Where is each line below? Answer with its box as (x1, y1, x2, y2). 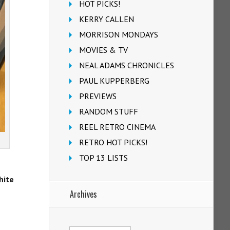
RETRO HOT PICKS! (79, 137, 147, 147)
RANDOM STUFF (79, 106, 138, 117)
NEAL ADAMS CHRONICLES (79, 60, 174, 70)
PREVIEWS (79, 91, 117, 101)
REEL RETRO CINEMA (79, 122, 156, 132)
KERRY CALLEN (79, 14, 134, 24)
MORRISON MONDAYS (79, 29, 158, 40)
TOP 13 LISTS (79, 152, 128, 163)
